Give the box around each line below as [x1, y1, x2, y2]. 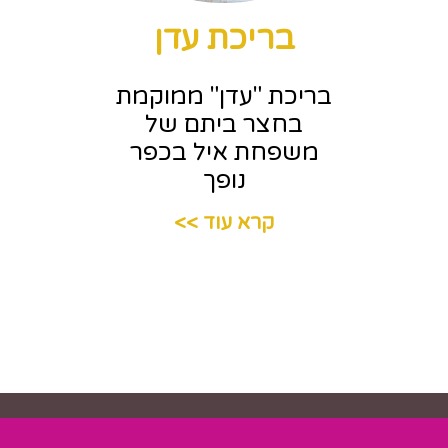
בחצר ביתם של [145, 110, 304, 140]
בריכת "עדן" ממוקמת [116, 82, 333, 112]
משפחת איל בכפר [129, 138, 319, 168]
